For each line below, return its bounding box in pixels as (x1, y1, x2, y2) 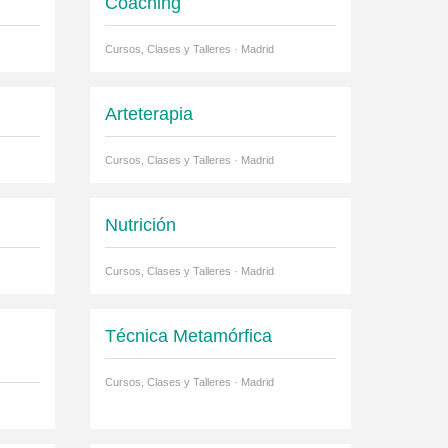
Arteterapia (104, 104, 193, 125)
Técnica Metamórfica (104, 326, 272, 347)
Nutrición (104, 215, 176, 236)
